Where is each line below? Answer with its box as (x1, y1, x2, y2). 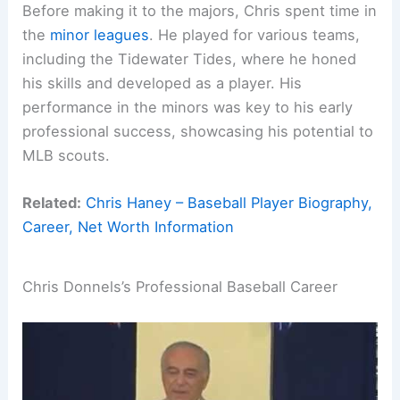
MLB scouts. (22, 146, 111, 165)
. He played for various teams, (149, 26, 361, 45)
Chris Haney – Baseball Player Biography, (86, 194, 373, 212)
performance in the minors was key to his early (22, 98, 354, 117)
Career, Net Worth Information (22, 218, 235, 237)
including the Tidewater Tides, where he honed (22, 50, 357, 69)
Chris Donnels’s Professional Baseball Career (22, 278, 338, 296)
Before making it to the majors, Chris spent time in (22, 2, 378, 21)
